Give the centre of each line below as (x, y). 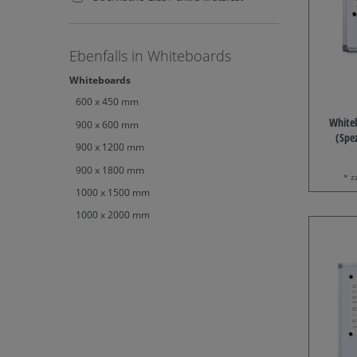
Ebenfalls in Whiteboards (150, 56)
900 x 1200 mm (110, 147)
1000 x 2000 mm (113, 215)
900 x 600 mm (107, 124)
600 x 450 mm (107, 102)
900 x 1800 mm (110, 170)
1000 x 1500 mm (113, 193)
